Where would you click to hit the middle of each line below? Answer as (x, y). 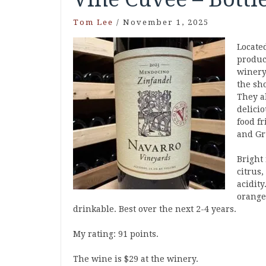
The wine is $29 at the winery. (136, 259)
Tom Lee (93, 22)
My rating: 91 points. (116, 234)
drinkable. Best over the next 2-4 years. (155, 209)
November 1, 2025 (166, 22)
